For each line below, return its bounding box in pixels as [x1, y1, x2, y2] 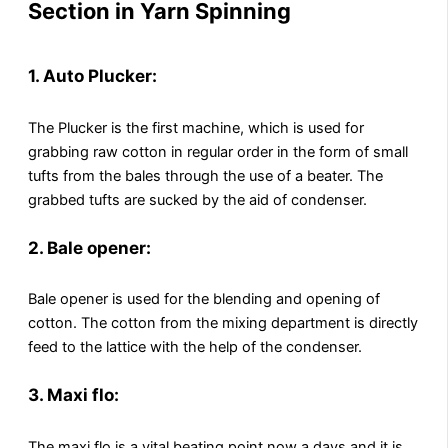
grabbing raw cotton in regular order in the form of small [28, 142, 408, 161]
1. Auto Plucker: [28, 65, 157, 87]
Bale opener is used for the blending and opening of [28, 290, 380, 309]
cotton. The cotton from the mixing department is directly [28, 314, 418, 333]
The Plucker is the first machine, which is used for [28, 118, 364, 137]
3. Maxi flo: [28, 384, 119, 406]
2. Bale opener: [28, 236, 151, 258]
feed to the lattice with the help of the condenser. [28, 338, 362, 357]
